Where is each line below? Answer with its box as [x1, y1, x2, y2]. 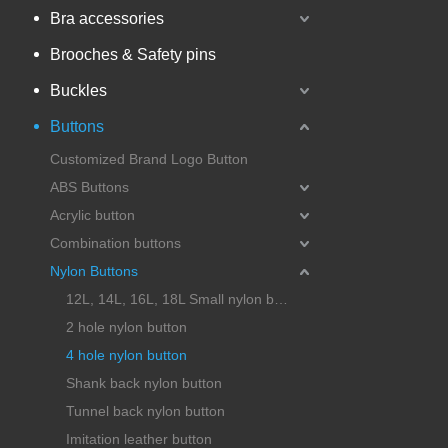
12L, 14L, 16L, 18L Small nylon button [274, 290, 288, 307]
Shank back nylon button [66, 374, 222, 391]
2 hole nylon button [66, 318, 187, 335]
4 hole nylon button [66, 346, 187, 363]
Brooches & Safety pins [50, 45, 216, 63]
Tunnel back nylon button [66, 402, 225, 419]
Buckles [50, 81, 107, 99]
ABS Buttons [50, 178, 129, 195]
